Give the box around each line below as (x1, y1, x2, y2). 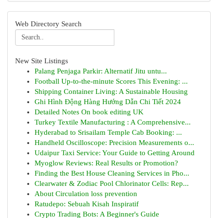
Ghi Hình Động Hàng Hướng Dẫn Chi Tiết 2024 (35, 98, 181, 106)
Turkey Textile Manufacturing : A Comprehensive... (35, 118, 191, 126)
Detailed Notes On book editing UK (35, 108, 144, 116)
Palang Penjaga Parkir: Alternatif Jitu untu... (35, 67, 167, 75)
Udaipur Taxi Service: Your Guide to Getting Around (35, 149, 195, 157)
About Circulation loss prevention (35, 190, 137, 198)
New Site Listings (15, 57, 68, 65)
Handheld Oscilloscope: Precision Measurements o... (35, 139, 194, 146)
